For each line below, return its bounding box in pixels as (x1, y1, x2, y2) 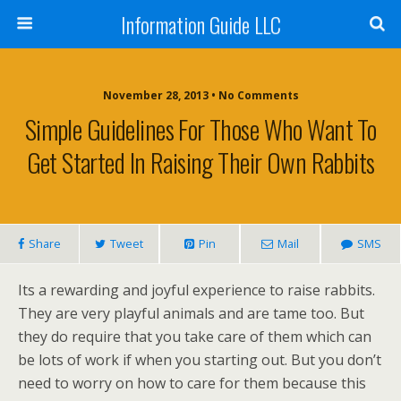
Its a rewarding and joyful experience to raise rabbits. (18, 280, 375, 300)
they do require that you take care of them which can (18, 327, 371, 346)
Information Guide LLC (120, 8, 281, 40)
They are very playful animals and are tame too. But (18, 303, 364, 323)
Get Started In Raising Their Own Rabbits (26, 143, 375, 181)
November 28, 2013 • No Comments (102, 88, 299, 103)
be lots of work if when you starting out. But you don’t (18, 350, 381, 370)
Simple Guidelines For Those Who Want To (24, 110, 377, 148)
